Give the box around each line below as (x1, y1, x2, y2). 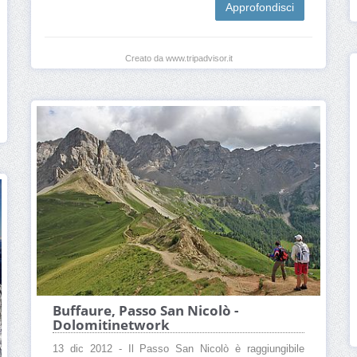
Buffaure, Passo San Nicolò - (53, 300, 238, 320)
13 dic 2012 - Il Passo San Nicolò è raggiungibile (53, 343, 304, 355)
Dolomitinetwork (53, 315, 170, 334)
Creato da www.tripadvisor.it (124, 53, 233, 64)
